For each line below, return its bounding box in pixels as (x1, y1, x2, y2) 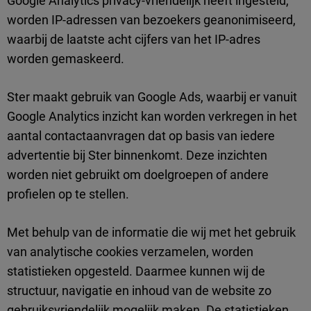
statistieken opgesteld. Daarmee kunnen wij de (7, 264, 265, 279)
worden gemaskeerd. (7, 51, 124, 67)
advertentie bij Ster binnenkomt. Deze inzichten (7, 148, 267, 163)
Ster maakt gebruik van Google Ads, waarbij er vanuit (7, 90, 297, 105)
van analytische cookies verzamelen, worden (7, 244, 253, 260)
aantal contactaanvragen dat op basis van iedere (7, 128, 275, 144)
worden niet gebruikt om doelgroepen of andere (7, 167, 269, 183)
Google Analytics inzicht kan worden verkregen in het (7, 109, 297, 124)
